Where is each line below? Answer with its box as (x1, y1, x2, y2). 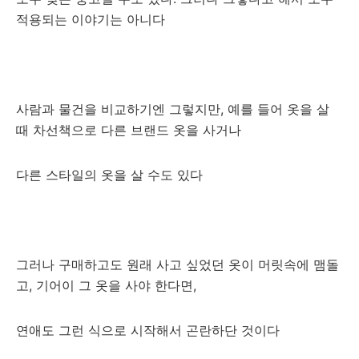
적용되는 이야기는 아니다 (16, 11, 165, 27)
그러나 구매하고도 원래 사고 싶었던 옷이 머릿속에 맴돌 (16, 256, 339, 272)
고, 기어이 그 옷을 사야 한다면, (16, 277, 200, 293)
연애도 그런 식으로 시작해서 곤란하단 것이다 (16, 322, 280, 338)
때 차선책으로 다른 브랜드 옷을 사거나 (16, 122, 241, 138)
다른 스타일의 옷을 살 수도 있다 (16, 167, 207, 183)
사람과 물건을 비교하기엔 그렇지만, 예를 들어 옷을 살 (16, 101, 329, 117)
